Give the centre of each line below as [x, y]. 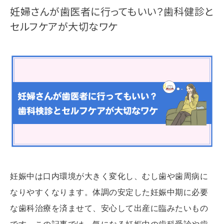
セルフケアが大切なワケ [64, 26]
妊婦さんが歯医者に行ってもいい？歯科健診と [112, 11]
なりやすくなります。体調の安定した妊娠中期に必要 [109, 192]
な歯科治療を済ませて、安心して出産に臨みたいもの [109, 208]
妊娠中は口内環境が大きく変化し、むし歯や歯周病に [109, 176]
